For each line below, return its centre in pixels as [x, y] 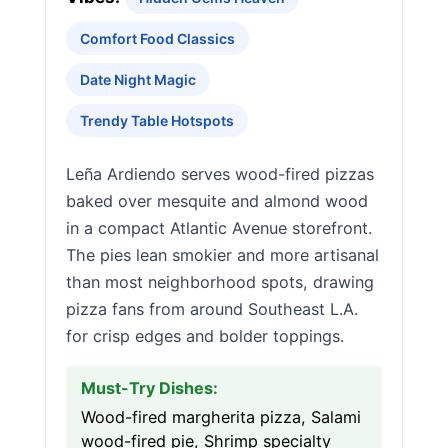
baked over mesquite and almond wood [217, 201]
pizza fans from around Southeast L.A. [212, 309]
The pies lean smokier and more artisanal [222, 255]
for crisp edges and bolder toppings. [205, 336]
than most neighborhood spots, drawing [220, 282]
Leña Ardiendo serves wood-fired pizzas [220, 174]
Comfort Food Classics [157, 38]
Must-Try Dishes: [149, 388]
